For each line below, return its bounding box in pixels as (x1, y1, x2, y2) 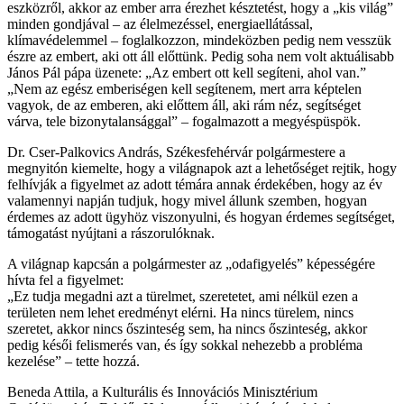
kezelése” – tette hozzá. (7, 353, 140, 369)
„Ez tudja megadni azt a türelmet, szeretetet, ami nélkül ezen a (7, 288, 358, 304)
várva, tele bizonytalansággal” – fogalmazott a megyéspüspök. (7, 113, 361, 129)
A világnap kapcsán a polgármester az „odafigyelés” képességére (7, 255, 375, 271)
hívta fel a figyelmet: (7, 271, 124, 288)
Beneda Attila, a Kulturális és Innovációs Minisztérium (7, 383, 317, 399)
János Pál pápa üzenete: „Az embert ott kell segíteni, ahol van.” (7, 64, 366, 80)
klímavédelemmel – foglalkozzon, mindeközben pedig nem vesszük (7, 32, 391, 48)
